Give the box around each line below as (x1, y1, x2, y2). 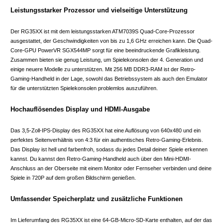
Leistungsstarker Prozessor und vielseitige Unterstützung (10, 6, 188, 14)
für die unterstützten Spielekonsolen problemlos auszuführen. (10, 85, 158, 91)
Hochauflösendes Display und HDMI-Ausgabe (10, 105, 150, 113)
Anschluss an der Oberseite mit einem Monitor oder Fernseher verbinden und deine (10, 165, 212, 171)
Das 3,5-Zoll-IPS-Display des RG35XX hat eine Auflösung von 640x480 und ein (10, 127, 201, 133)
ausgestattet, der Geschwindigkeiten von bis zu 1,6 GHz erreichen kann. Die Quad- (10, 37, 213, 44)
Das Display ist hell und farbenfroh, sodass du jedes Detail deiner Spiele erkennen (10, 146, 208, 152)
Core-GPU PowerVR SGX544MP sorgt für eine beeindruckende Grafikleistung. (10, 47, 201, 53)
